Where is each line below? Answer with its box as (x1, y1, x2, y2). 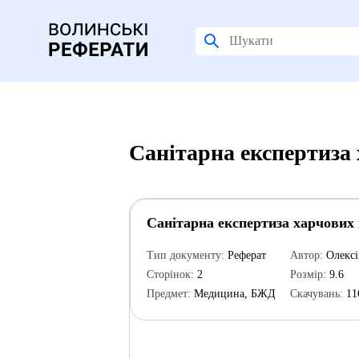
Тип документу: (147, 249, 225, 261)
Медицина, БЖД (191, 288, 276, 300)
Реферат (224, 249, 267, 261)
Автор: (290, 249, 324, 261)
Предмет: (147, 288, 192, 300)
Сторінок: (147, 268, 195, 280)
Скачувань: (290, 288, 344, 300)
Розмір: (290, 268, 327, 280)
